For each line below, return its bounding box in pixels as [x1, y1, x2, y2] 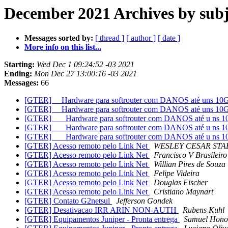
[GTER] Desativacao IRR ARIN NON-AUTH [24, 206, 179, 215]
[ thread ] [95, 34, 124, 43]
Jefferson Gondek [116, 196, 173, 206]
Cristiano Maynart [154, 187, 213, 196]
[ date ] [158, 34, 180, 43]
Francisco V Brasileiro [154, 151, 227, 160]
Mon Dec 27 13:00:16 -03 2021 [34, 69, 137, 78]
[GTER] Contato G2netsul [24, 196, 112, 206]
